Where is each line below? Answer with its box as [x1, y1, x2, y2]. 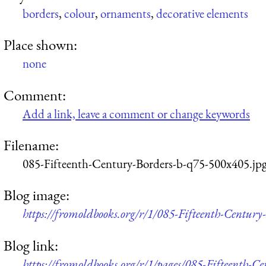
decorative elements [156, 5, 248, 22]
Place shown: [4, 35, 77, 55]
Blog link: [4, 235, 58, 255]
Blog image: [4, 185, 69, 205]
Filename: [4, 135, 59, 155]
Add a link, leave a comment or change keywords [23, 105, 250, 122]
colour [64, 5, 95, 22]
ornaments [100, 5, 151, 22]
